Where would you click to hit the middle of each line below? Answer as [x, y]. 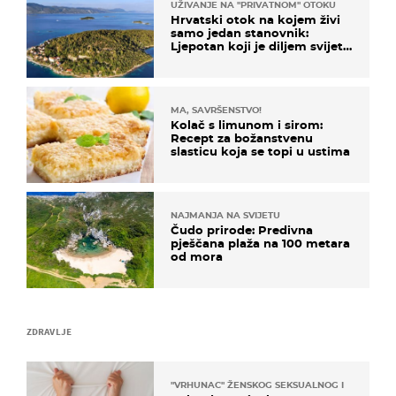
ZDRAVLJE [49, 332]
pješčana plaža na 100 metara [260, 243]
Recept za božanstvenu [242, 137]
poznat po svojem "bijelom [253, 59]
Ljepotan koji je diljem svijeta [260, 46]
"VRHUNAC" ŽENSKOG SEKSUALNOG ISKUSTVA [278, 385]
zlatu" [188, 72]
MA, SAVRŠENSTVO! [216, 110]
